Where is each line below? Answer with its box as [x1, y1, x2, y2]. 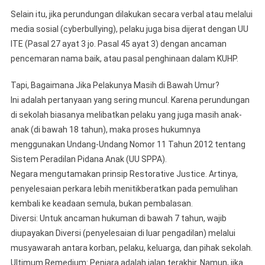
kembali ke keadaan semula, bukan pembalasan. [10, 198, 193, 208]
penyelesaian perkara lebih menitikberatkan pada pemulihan [10, 183, 238, 193]
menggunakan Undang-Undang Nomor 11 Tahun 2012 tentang [10, 139, 245, 149]
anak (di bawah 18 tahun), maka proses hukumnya [10, 124, 201, 134]
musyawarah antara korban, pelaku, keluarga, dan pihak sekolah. [10, 243, 253, 253]
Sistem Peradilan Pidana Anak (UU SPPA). [10, 154, 167, 164]
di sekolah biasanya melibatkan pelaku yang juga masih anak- [10, 109, 242, 119]
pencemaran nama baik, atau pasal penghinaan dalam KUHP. [10, 53, 238, 63]
